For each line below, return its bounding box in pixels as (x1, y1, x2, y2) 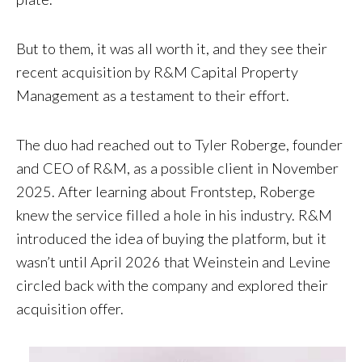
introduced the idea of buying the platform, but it (16, 229, 326, 248)
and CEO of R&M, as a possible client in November (16, 159, 339, 178)
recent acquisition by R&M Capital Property (16, 63, 298, 82)
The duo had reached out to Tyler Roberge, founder (16, 136, 343, 154)
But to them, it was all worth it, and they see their (16, 40, 327, 58)
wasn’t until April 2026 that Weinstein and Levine (16, 253, 330, 271)
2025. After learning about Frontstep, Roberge (16, 183, 315, 201)
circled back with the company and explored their (16, 276, 328, 295)
